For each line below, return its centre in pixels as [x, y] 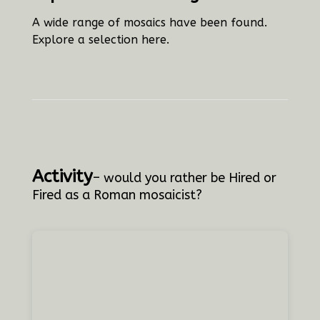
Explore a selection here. [100, 40]
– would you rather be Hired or [184, 178]
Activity [62, 177]
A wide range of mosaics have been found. [149, 23]
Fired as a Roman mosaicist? [117, 195]
